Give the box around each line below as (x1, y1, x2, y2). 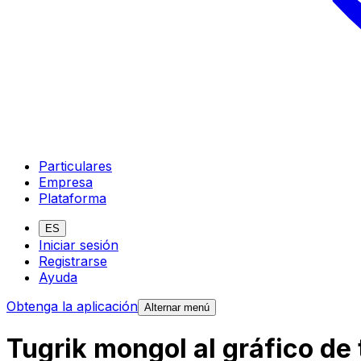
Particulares (39, 157, 112, 174)
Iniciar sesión (39, 236, 118, 253)
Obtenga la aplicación (6, 297, 138, 314)
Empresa (39, 173, 93, 190)
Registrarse (39, 252, 107, 269)
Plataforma (39, 189, 106, 206)
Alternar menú (144, 301, 210, 313)
